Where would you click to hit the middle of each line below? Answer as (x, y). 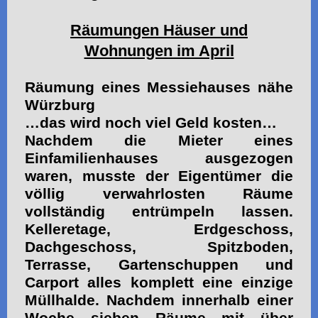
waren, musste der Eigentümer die (159, 176)
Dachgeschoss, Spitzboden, (159, 247)
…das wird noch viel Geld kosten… (151, 122)
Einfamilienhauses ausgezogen (159, 158)
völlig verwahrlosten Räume (159, 193)
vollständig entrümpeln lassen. (159, 211)
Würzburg (60, 105)
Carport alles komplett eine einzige (159, 282)
